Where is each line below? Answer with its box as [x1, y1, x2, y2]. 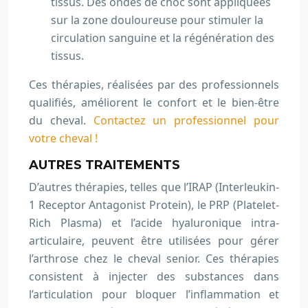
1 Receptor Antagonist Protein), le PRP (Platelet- [29, 197, 279, 212]
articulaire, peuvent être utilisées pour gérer [29, 233, 279, 248]
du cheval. [29, 113, 93, 128]
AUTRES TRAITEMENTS [29, 157, 180, 173]
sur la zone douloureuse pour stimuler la [51, 12, 263, 27]
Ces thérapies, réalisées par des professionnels [29, 77, 279, 92]
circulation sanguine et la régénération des [51, 30, 274, 45]
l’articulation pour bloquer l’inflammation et [29, 287, 279, 302]
